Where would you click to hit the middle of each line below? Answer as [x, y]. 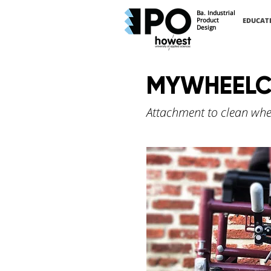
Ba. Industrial [217, 13]
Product [208, 20]
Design [206, 27]
